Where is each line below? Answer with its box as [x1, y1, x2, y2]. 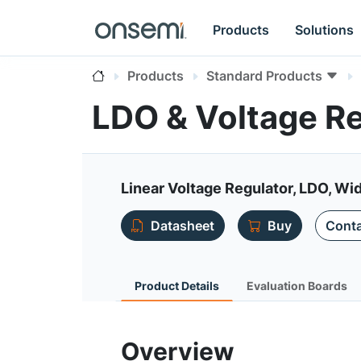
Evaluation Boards [247, 279, 347, 293]
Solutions [295, 21, 355, 38]
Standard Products [206, 68, 322, 84]
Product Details [135, 279, 219, 293]
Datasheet [151, 218, 214, 234]
